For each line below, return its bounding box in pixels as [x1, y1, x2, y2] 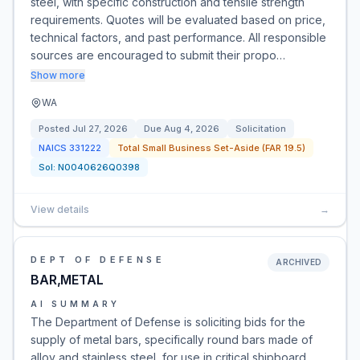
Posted [39, 123, 72, 134]
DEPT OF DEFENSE [31, 254, 165, 265]
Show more [31, 69, 85, 81]
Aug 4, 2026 [164, 123, 219, 134]
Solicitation [235, 123, 286, 134]
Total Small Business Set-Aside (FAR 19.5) [117, 142, 305, 153]
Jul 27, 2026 [72, 123, 128, 134]
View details [31, 203, 89, 215]
